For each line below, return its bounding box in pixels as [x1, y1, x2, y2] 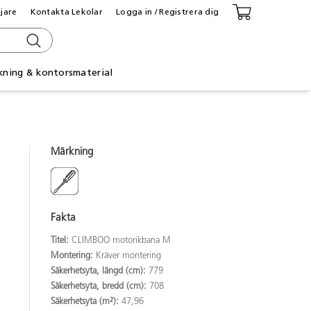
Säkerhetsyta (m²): [51, 296, 121, 306]
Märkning [51, 146, 93, 158]
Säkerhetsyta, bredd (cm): [51, 281, 149, 291]
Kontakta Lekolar [30, 6, 103, 17]
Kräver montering [96, 251, 161, 260]
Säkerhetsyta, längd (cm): [51, 266, 149, 276]
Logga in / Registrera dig [116, 6, 219, 17]
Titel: [51, 235, 72, 245]
